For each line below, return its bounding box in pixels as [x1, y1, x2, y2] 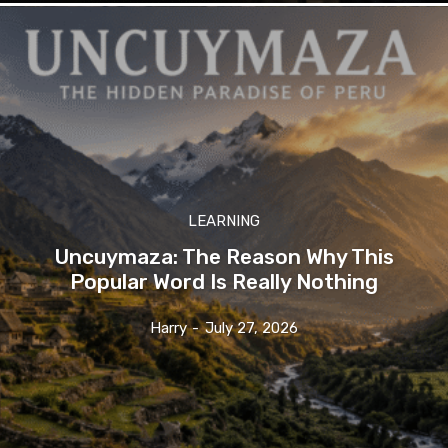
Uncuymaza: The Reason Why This [54, 244, 394, 270]
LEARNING [188, 212, 260, 231]
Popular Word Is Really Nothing [70, 269, 378, 295]
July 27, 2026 [205, 319, 298, 338]
